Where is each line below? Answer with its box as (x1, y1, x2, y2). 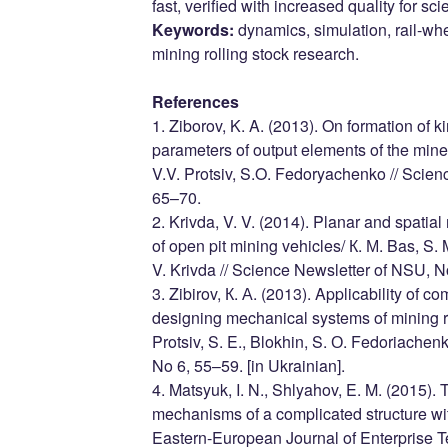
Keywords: (151, 18, 234, 41)
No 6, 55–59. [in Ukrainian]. (151, 354, 345, 377)
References (151, 90, 239, 113)
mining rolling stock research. (151, 42, 359, 65)
